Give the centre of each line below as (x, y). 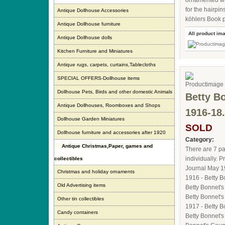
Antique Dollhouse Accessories (93, 10)
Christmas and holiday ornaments (96, 172)
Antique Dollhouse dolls (85, 37)
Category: (200, 140)
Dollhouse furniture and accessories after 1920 (111, 132)
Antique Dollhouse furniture (89, 24)
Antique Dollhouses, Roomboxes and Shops (109, 105)
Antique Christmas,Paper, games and (107, 146)
